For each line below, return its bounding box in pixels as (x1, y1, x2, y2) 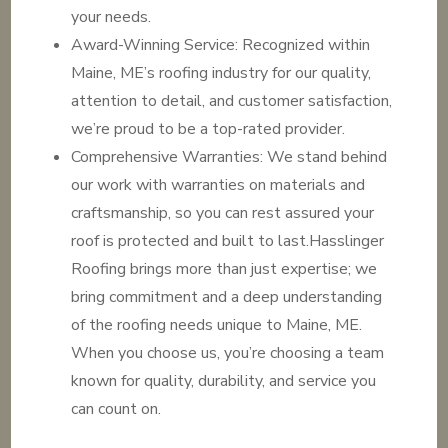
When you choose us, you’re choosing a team (71, 342, 385, 364)
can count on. (71, 398, 162, 420)
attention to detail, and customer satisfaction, (71, 90, 393, 112)
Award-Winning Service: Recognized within (71, 34, 371, 56)
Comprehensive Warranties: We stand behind (71, 146, 388, 168)
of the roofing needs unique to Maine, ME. (71, 314, 363, 336)
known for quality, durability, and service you (71, 370, 377, 392)
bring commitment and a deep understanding (71, 286, 383, 308)
